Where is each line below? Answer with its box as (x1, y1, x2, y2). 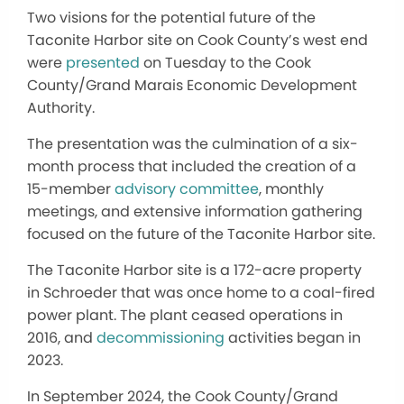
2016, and (27, 326, 96, 348)
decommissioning (96, 326, 225, 348)
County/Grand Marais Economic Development (27, 74, 357, 96)
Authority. (27, 96, 95, 118)
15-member (27, 178, 115, 199)
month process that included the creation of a (27, 155, 356, 177)
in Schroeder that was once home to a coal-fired (27, 281, 375, 303)
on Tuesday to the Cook (140, 51, 311, 73)
